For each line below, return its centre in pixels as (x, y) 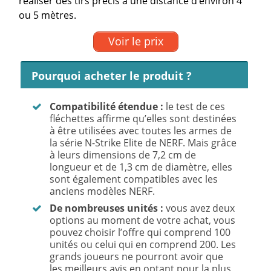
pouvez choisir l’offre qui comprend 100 (140, 233)
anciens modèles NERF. (103, 191)
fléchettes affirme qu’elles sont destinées (143, 119)
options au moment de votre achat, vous (143, 220)
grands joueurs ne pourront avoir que (137, 257)
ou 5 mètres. (48, 15)
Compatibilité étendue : (107, 107)
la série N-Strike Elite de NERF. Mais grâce (143, 143)
